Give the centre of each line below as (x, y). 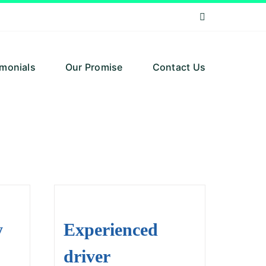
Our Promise (94, 67)
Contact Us (179, 67)
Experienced (111, 229)
